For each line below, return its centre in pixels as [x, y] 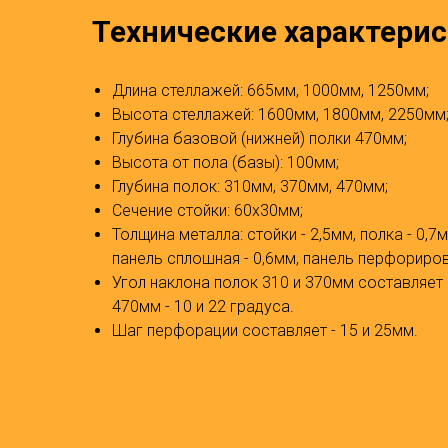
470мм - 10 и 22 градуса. [203, 306]
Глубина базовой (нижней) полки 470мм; [259, 138]
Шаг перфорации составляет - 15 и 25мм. [265, 330]
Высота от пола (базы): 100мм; [225, 162]
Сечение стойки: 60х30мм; [207, 210]
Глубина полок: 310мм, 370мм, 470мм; [250, 186]
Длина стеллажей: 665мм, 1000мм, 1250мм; [270, 90]
